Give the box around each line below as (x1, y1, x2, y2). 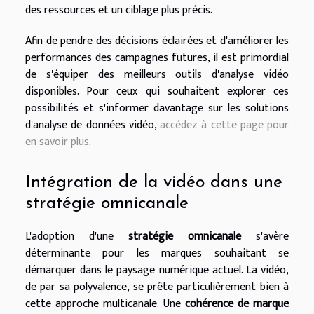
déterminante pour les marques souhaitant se (25, 244, 289, 264)
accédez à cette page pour (160, 115, 289, 135)
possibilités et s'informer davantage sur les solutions (25, 98, 289, 118)
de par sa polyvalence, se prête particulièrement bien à (25, 278, 289, 297)
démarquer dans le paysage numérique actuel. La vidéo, (25, 261, 289, 280)
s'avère (241, 227, 289, 247)
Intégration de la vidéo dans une (25, 174, 282, 192)
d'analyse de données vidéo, (25, 115, 160, 135)
